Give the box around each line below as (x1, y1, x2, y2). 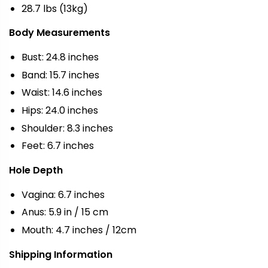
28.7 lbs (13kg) (21, 1, 88, 16)
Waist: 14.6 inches (21, 86, 102, 100)
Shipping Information (9, 247, 112, 261)
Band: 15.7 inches (21, 68, 99, 82)
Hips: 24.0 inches (21, 103, 98, 117)
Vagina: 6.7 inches (21, 187, 105, 202)
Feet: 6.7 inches (21, 139, 94, 153)
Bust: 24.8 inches (21, 50, 99, 65)
